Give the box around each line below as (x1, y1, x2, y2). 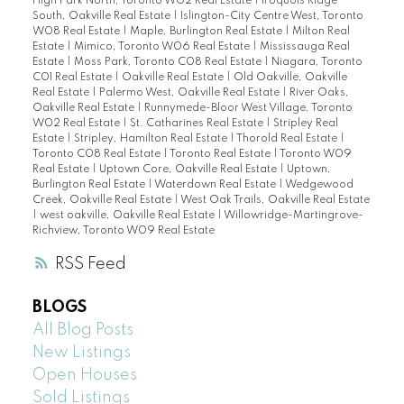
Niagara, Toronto (271, 56, 363, 68)
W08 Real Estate (32, 25, 123, 37)
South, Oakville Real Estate (32, 10, 173, 22)
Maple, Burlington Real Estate (129, 25, 285, 37)
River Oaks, (289, 87, 349, 98)
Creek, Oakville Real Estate (32, 194, 174, 206)
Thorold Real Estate (235, 133, 340, 144)
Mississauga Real (259, 41, 350, 52)
